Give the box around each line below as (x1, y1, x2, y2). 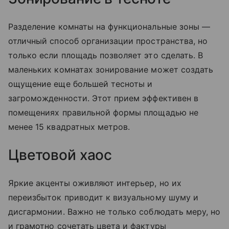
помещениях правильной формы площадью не (8, 107, 198, 118)
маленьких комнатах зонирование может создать (8, 64, 214, 75)
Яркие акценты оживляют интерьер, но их (8, 178, 181, 189)
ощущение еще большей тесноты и (8, 79, 153, 89)
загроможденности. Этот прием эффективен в (8, 93, 198, 104)
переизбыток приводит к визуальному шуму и (8, 192, 198, 203)
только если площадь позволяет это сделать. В (8, 50, 203, 61)
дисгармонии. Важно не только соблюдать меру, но (8, 207, 221, 217)
